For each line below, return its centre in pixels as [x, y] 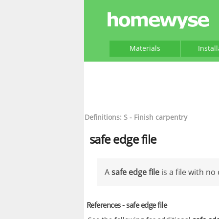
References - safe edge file [127, 205]
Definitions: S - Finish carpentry [136, 117]
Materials [145, 48]
